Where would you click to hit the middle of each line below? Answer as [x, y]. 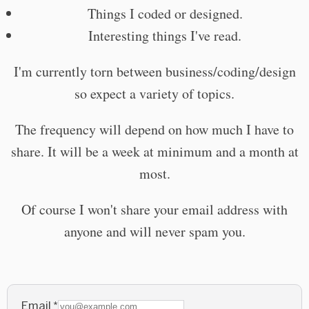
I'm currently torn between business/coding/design [154, 71]
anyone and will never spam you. [154, 231]
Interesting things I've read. [165, 36]
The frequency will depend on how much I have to [154, 129]
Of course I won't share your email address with [154, 209]
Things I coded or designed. [165, 13]
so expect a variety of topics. [154, 93]
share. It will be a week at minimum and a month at [154, 151]
